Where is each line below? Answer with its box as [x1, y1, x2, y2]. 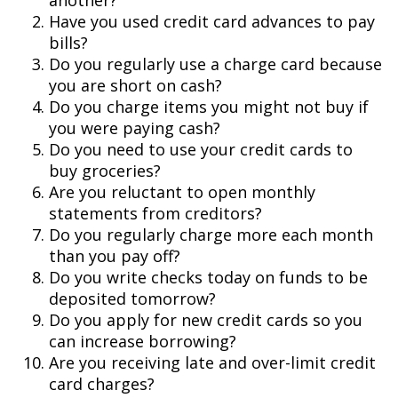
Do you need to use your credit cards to [49, 139, 353, 160]
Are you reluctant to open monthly [49, 181, 315, 203]
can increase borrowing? [49, 330, 236, 352]
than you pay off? [49, 245, 180, 267]
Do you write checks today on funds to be [49, 267, 368, 288]
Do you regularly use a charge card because [49, 53, 382, 75]
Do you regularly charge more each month [49, 224, 373, 245]
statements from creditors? [49, 203, 262, 224]
